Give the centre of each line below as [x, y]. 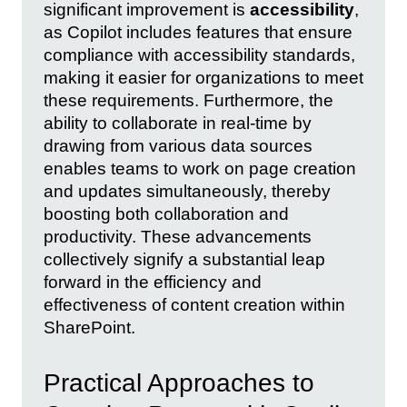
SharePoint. [89, 328]
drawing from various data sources [178, 146]
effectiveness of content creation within [194, 305]
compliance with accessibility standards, [199, 55]
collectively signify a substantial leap [184, 260]
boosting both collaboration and [166, 214]
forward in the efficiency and [153, 283]
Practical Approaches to [179, 382]
